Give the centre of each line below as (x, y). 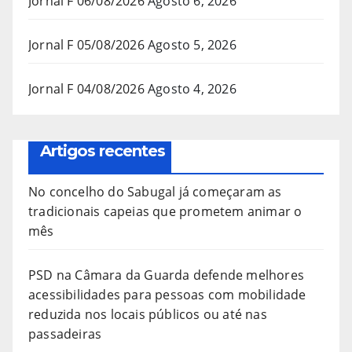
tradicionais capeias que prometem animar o (165, 211)
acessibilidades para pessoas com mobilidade (167, 294)
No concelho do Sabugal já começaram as (155, 191)
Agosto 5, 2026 (192, 44)
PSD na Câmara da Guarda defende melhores (167, 275)
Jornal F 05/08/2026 (86, 44)
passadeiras (65, 334)
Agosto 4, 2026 (192, 88)
